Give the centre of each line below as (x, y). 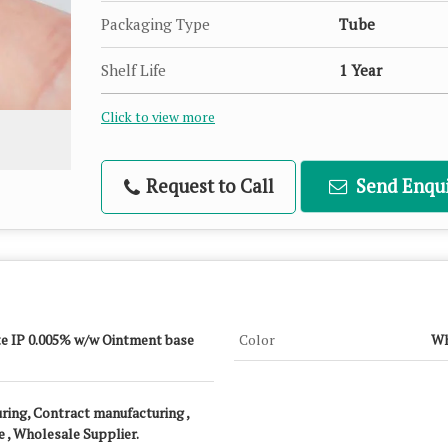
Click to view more (158, 116)
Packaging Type (155, 23)
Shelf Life (133, 69)
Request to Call (207, 185)
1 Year (360, 69)
